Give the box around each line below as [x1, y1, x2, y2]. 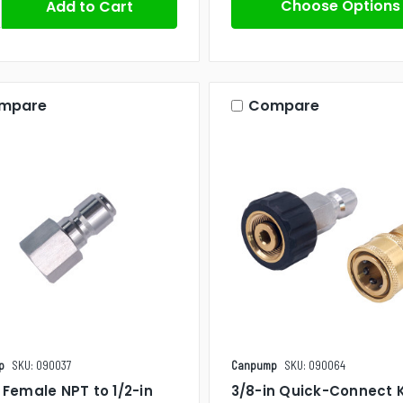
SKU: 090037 [12, 357, 71, 372]
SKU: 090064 [283, 357, 345, 372]
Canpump [230, 357, 277, 372]
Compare [247, 94, 319, 116]
